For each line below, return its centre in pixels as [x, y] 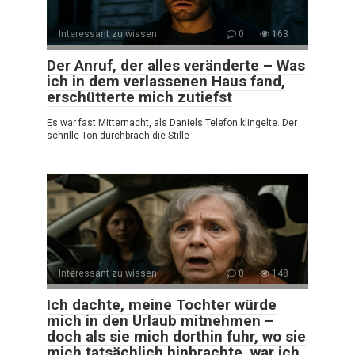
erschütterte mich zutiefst [139, 97]
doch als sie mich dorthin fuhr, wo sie [176, 336]
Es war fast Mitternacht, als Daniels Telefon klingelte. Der [172, 122]
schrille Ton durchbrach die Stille [118, 135]
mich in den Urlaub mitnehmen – [160, 320]
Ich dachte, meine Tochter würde [162, 304]
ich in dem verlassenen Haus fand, [166, 81]
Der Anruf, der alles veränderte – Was [176, 65]
